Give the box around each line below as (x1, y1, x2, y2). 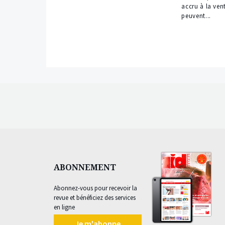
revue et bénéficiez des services (54, 193, 136, 202)
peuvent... (181, 12, 211, 21)
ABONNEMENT (54, 162, 116, 173)
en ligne (54, 203, 75, 212)
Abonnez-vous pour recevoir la (54, 184, 137, 193)
